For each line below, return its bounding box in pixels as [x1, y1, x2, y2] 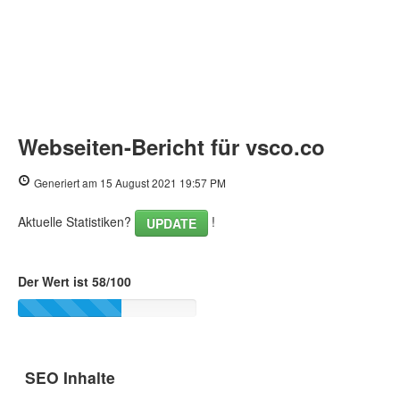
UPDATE [146, 214, 196, 233]
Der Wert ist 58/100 [18, 272, 131, 291]
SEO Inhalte [25, 366, 115, 389]
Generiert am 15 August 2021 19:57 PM [34, 175, 226, 191]
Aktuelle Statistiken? [18, 212, 135, 231]
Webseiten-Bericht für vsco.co [18, 131, 325, 162]
